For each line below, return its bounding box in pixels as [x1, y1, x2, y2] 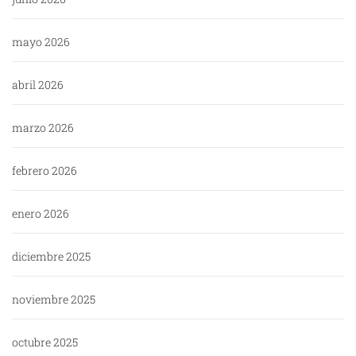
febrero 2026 [12, 163, 77, 179]
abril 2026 [12, 77, 64, 93]
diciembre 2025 [12, 249, 91, 265]
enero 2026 [12, 206, 69, 222]
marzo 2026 [12, 120, 74, 136]
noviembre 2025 [12, 292, 95, 308]
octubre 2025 [12, 335, 78, 350]
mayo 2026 [12, 34, 70, 50]
